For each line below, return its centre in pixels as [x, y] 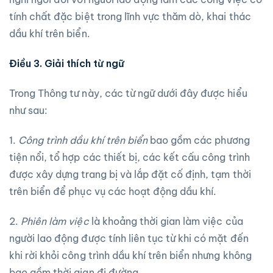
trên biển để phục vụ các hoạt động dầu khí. [113, 191]
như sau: [29, 110]
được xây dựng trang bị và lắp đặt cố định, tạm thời [130, 174]
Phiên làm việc [55, 221]
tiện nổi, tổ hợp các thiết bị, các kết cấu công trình [129, 157]
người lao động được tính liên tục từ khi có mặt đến [129, 238]
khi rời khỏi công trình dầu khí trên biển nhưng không [130, 255]
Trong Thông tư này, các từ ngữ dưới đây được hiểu [128, 93]
